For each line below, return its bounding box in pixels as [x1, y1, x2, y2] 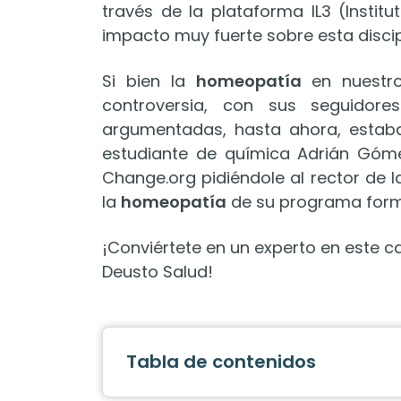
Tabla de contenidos [126, 349, 316, 375]
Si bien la [102, 70, 196, 93]
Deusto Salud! [102, 260, 213, 284]
